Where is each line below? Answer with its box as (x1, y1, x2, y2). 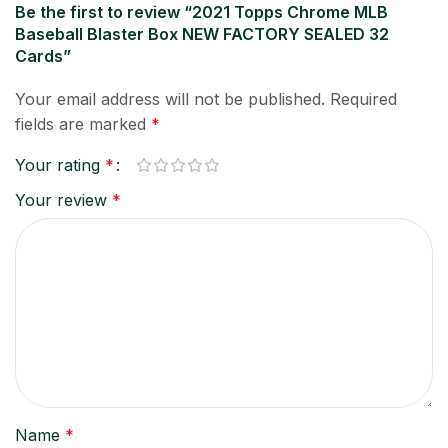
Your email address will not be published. (15, 88, 325, 109)
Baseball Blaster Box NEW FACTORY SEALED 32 (15, 23, 389, 44)
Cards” (15, 45, 71, 66)
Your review (15, 189, 112, 210)
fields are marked (15, 113, 151, 134)
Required (330, 88, 397, 109)
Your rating (15, 154, 105, 175)
